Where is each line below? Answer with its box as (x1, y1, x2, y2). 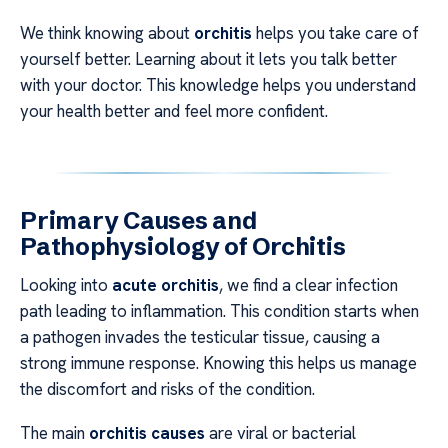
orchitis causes (89, 422, 205, 445)
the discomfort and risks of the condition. (20, 377, 315, 400)
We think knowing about (20, 21, 194, 44)
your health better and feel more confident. (20, 99, 328, 122)
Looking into (20, 273, 112, 296)
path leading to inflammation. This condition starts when (20, 299, 419, 322)
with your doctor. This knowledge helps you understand (20, 73, 416, 96)
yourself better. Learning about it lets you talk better (20, 47, 397, 70)
